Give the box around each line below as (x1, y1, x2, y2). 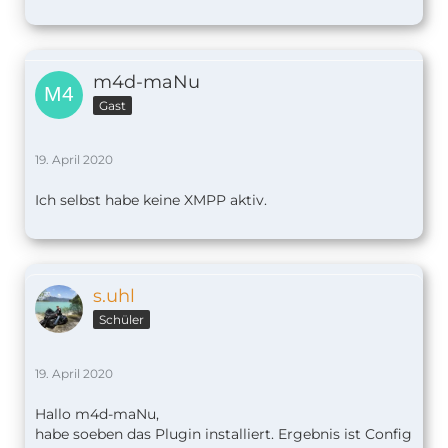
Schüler (99, 312, 144, 328)
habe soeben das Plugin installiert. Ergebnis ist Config (35, 425, 412, 444)
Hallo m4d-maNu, (35, 405, 159, 424)
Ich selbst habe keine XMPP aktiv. (35, 191, 267, 210)
